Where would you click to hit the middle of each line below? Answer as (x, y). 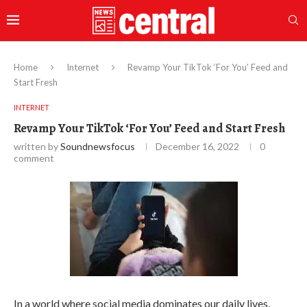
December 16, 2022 (197, 146)
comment (34, 158)
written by (37, 146)
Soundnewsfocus (98, 146)
